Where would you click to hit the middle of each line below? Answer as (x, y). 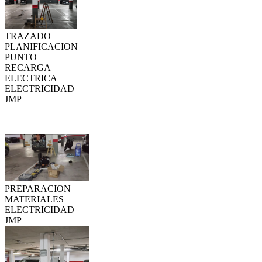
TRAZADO (28, 36)
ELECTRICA (31, 78)
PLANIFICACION (41, 46)
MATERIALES (34, 199)
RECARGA (27, 67)
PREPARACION (38, 189)
